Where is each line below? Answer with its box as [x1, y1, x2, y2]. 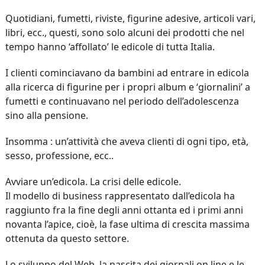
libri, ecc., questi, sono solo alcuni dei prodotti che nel [5, 26, 244, 39]
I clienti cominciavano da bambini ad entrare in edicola [5, 66, 249, 79]
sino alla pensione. [5, 109, 88, 122]
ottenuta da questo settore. [5, 232, 129, 245]
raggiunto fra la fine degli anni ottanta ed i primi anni [5, 203, 243, 216]
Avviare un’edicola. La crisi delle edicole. [5, 175, 181, 188]
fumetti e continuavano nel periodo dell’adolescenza [5, 95, 239, 108]
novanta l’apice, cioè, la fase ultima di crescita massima [5, 218, 250, 231]
